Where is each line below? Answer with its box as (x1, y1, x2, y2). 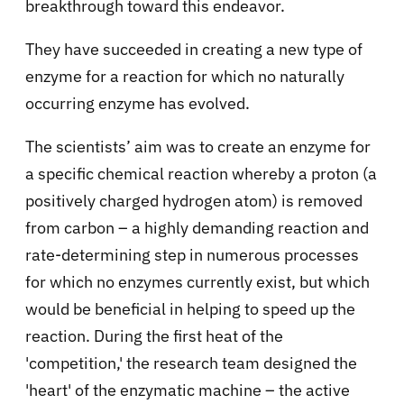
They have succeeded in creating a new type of (25, 38, 363, 60)
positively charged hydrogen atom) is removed (25, 189, 363, 211)
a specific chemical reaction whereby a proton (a (25, 162, 377, 184)
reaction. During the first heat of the (25, 325, 283, 346)
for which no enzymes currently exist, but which (25, 271, 370, 292)
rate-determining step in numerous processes (25, 243, 359, 265)
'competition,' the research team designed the (25, 352, 357, 373)
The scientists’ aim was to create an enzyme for (25, 135, 371, 157)
